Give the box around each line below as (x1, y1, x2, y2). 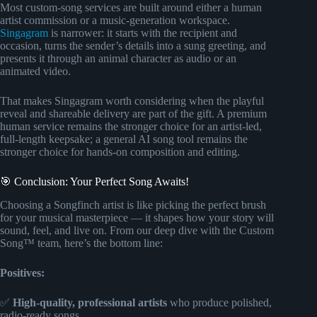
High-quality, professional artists (13, 296, 167, 309)
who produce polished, (167, 296, 272, 309)
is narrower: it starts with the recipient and (48, 27, 237, 40)
